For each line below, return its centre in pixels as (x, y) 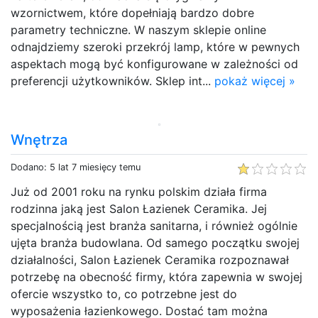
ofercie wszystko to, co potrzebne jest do (124, 294)
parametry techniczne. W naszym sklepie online (138, 29)
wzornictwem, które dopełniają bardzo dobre (132, 12)
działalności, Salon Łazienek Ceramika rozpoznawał (150, 259)
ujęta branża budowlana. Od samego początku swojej (155, 242)
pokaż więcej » (255, 81)
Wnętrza (39, 139)
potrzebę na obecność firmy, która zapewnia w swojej (157, 276)
